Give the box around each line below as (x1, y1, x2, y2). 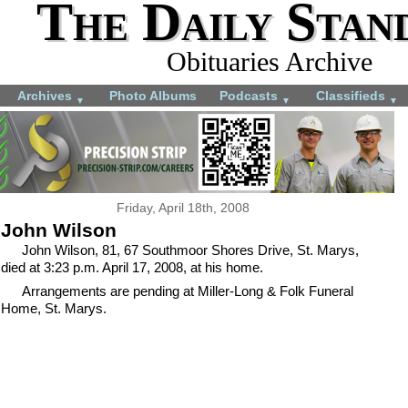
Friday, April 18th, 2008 (117, 199, 250, 215)
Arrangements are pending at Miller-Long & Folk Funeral (21, 283, 353, 300)
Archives (17, 87, 76, 103)
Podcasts (219, 87, 281, 103)
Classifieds (316, 87, 389, 103)
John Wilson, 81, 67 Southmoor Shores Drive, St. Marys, (21, 241, 359, 258)
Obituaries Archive (167, 46, 372, 76)
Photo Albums (109, 87, 197, 103)
